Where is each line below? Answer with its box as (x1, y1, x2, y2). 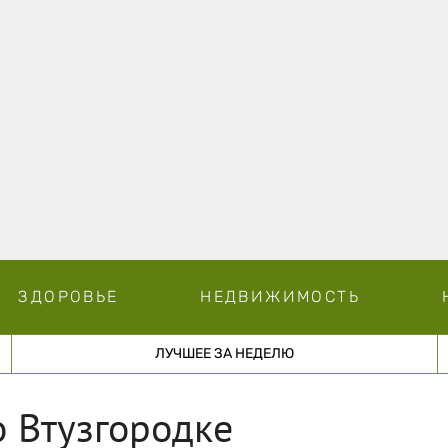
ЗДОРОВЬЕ (18, 286, 119, 306)
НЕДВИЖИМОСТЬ (200, 286, 360, 306)
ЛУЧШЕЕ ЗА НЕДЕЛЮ (154, 344, 294, 362)
